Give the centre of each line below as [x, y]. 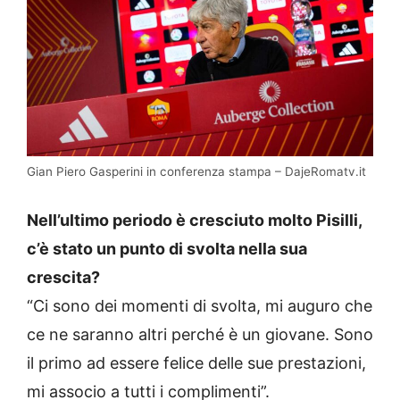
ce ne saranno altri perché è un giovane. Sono [200, 334]
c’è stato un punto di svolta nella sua [167, 248]
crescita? [63, 277]
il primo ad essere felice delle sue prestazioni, [196, 362]
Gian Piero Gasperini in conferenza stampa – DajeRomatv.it [196, 171]
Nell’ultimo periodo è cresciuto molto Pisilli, [194, 220]
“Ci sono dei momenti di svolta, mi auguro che [200, 305]
